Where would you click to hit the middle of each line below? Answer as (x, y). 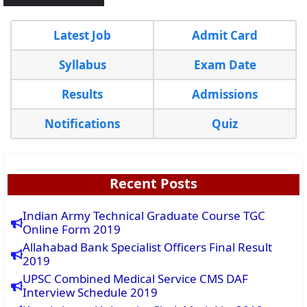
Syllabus (82, 65)
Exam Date (225, 65)
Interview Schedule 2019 (90, 293)
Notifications (82, 124)
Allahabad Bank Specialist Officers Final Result (147, 247)
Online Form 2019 (72, 230)
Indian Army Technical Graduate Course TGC (144, 216)
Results (82, 95)
